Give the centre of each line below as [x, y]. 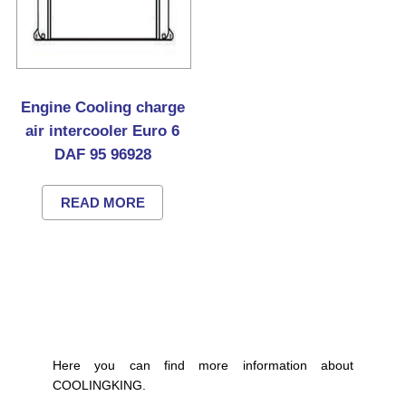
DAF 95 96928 [102, 155]
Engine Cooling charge [102, 107]
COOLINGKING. [99, 385]
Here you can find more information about [203, 365]
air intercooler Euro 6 [103, 131]
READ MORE [102, 203]
